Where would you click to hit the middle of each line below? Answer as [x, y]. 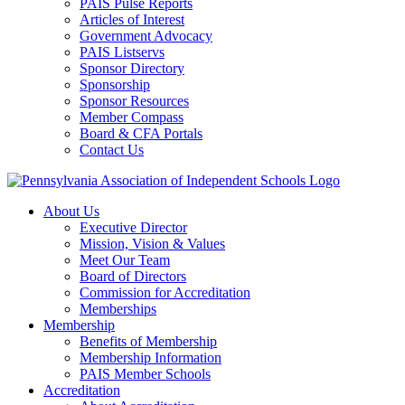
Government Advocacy [146, 36]
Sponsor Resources [134, 101]
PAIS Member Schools [145, 374]
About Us [71, 211]
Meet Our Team [125, 260]
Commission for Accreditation [165, 292]
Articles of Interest [132, 19]
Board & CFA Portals [141, 133]
